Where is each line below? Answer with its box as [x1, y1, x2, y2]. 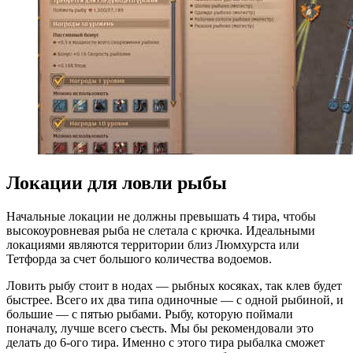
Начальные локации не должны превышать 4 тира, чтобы [6, 210, 316, 224]
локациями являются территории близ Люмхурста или [6, 238, 299, 252]
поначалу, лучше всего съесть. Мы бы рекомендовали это [6, 321, 314, 336]
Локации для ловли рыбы [6, 173, 227, 194]
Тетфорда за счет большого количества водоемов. [6, 252, 275, 266]
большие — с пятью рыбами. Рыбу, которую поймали [6, 307, 293, 321]
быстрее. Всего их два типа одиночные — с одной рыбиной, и [6, 293, 344, 307]
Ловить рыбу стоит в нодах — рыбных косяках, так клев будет [6, 279, 342, 293]
